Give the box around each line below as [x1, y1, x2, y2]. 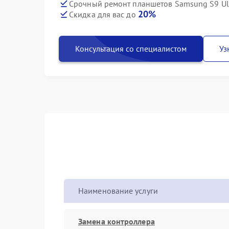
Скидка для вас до [69, 9, 138, 19]
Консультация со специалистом [75, 43, 187, 54]
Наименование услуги [78, 186, 158, 196]
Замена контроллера [78, 216, 155, 226]
